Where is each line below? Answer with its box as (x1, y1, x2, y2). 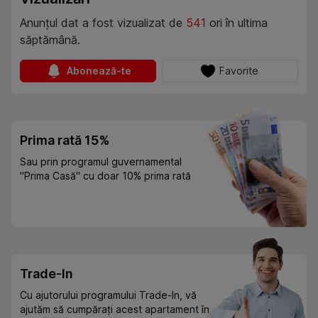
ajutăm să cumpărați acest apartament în (20, 303, 209, 316)
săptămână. (20, 33, 80, 48)
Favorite (219, 65, 259, 77)
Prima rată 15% (20, 133, 109, 148)
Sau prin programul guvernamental (20, 155, 182, 168)
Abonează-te (66, 65, 131, 77)
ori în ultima (209, 16, 268, 31)
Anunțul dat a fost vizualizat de (20, 16, 182, 31)
